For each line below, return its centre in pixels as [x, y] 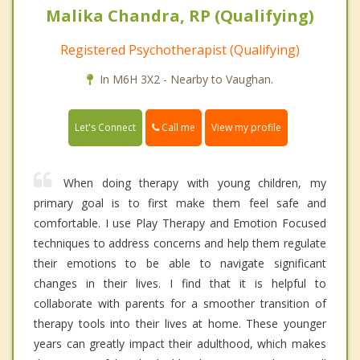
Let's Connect [105, 128]
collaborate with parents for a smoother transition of [180, 304]
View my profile [246, 128]
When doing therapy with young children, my [195, 183]
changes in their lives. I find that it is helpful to [180, 284]
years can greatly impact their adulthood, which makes [180, 344]
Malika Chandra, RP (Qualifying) [180, 16]
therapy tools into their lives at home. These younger [180, 324]
